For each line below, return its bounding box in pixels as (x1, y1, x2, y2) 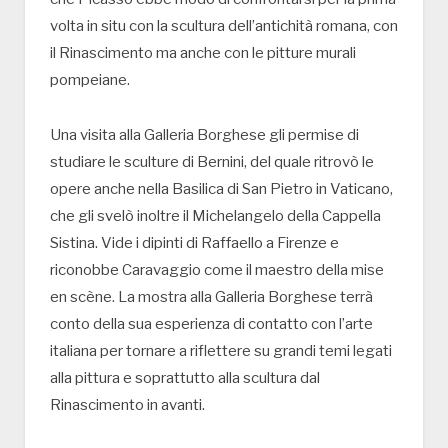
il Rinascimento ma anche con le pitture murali (50, 43, 356, 62)
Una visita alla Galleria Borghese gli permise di (50, 125, 359, 144)
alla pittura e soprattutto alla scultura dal (50, 368, 320, 387)
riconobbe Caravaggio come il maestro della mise (50, 260, 384, 279)
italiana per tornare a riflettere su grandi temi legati (50, 341, 392, 360)
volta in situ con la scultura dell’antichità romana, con (50, 16, 398, 35)
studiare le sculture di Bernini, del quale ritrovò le (50, 152, 374, 171)
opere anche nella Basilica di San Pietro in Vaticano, (50, 179, 393, 198)
